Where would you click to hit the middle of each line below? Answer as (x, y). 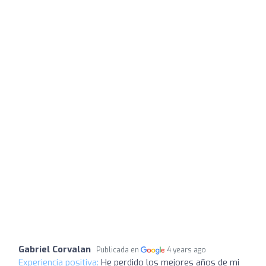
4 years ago (187, 250)
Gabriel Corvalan (55, 249)
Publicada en (118, 250)
